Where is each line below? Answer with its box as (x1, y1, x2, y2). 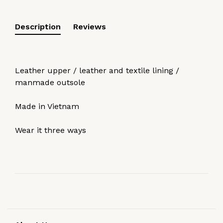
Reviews (73, 21, 106, 31)
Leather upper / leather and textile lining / (15, 65, 179, 75)
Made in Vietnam (15, 101, 79, 111)
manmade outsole (15, 77, 85, 87)
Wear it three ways (15, 125, 86, 135)
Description (15, 21, 61, 31)
